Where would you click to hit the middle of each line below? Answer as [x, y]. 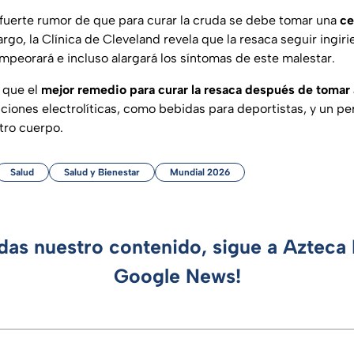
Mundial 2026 [200, 173]
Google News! [177, 276]
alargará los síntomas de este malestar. [223, 58]
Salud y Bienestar [102, 173]
